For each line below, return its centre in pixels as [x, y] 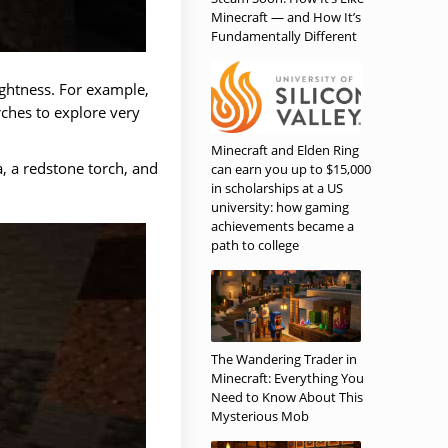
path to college [255, 245]
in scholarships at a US [277, 188]
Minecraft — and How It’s [286, 17]
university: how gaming [280, 207]
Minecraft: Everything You [287, 378]
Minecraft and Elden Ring [285, 150]
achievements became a [282, 226]
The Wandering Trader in [284, 359]
